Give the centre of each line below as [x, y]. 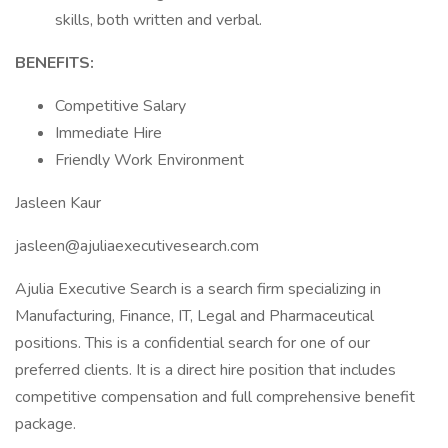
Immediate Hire [108, 133]
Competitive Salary [120, 106]
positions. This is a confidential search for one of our [192, 343]
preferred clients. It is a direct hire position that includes [205, 370]
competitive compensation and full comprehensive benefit [215, 397]
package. [45, 424]
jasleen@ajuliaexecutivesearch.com [137, 246]
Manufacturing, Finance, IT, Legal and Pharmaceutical [194, 316]
